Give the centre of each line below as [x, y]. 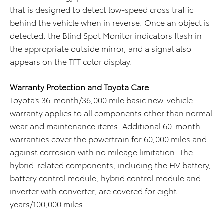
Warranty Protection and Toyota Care [79, 87]
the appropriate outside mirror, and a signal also [101, 48]
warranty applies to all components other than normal [111, 113]
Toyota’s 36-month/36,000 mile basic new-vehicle [101, 100]
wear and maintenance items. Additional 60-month [105, 126]
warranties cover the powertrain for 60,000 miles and [108, 139]
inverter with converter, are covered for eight [93, 191]
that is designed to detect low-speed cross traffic [102, 9]
